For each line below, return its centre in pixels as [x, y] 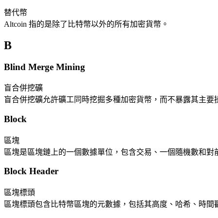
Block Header [31, 171]
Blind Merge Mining [45, 67]
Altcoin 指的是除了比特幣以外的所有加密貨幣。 [86, 24]
